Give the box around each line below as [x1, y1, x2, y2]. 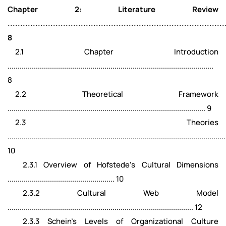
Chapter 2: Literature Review [8, 4, 218, 15]
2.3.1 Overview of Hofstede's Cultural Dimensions [8, 159, 218, 170]
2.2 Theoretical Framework [8, 89, 218, 99]
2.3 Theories [8, 117, 218, 128]
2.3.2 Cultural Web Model [8, 188, 218, 198]
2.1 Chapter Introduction [8, 46, 218, 57]
